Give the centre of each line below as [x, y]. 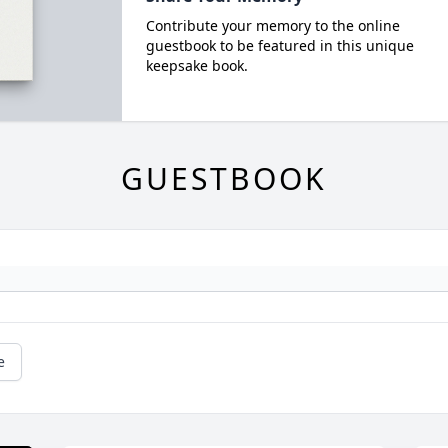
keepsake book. [196, 65]
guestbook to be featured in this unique [279, 45]
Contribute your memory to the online [272, 25]
